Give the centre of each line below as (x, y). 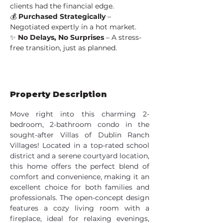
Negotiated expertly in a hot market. (73, 27)
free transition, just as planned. (63, 48)
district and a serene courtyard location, (80, 156)
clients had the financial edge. (62, 6)
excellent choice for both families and (80, 187)
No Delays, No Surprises (61, 37)
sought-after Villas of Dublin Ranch (80, 135)
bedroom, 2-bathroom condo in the (80, 124)
